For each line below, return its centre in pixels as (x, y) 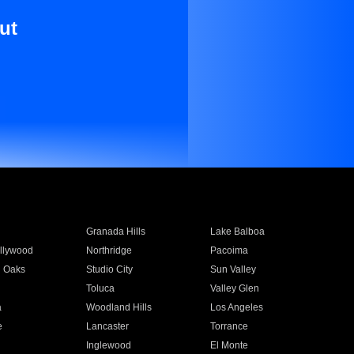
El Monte (230, 345)
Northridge (109, 250)
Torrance (230, 326)
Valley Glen (235, 288)
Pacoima (230, 250)
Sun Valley (233, 269)
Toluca (100, 288)
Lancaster (107, 326)
